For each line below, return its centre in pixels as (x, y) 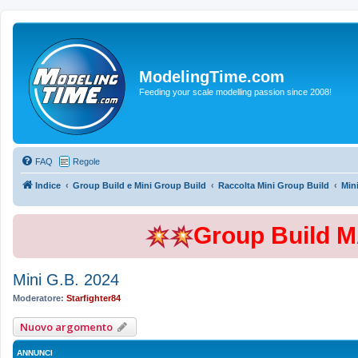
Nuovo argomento (66, 326)
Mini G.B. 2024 (66, 280)
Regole (86, 161)
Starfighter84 (93, 298)
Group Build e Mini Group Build (139, 185)
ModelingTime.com (212, 76)
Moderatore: (38, 298)
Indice (48, 185)
